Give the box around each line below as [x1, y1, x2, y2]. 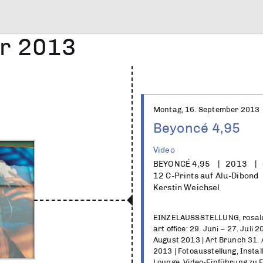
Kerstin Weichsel [153, 183, 220, 192]
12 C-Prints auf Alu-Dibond [153, 171, 259, 180]
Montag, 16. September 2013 [153, 105, 260, 114]
